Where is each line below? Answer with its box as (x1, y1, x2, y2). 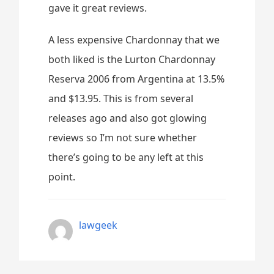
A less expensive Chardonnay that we (48, 32, 220, 46)
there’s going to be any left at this (48, 150, 204, 164)
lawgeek (79, 218, 118, 232)
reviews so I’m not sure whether (48, 130, 198, 144)
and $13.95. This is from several (48, 91, 194, 105)
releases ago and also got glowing (48, 111, 207, 125)
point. (48, 169, 76, 183)
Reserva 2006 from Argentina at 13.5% (48, 72, 225, 86)
